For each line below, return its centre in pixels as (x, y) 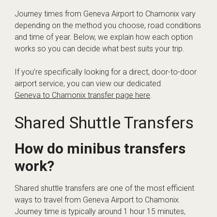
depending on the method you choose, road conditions (108, 25)
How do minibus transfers (100, 148)
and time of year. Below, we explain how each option (104, 37)
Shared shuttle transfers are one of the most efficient (104, 188)
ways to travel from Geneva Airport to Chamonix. (98, 200)
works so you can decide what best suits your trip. (100, 49)
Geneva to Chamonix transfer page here (82, 95)
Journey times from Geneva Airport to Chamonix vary (105, 14)
